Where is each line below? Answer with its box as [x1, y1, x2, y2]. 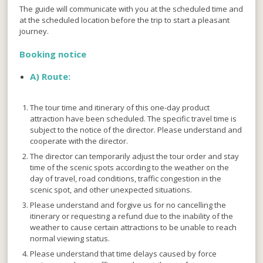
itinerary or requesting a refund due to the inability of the [30, 211, 234, 222]
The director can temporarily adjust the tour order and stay [30, 151, 240, 162]
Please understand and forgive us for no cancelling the [30, 200, 227, 211]
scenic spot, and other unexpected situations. [30, 184, 193, 195]
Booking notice [19, 48, 87, 60]
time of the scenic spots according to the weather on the [30, 162, 230, 173]
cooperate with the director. [30, 136, 129, 147]
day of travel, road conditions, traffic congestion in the [30, 173, 222, 184]
